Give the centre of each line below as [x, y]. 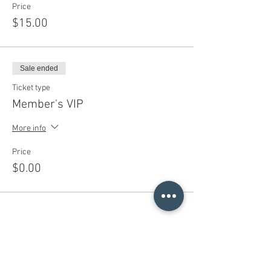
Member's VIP [48, 105]
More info [29, 128]
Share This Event [57, 253]
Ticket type [31, 88]
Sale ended [39, 68]
